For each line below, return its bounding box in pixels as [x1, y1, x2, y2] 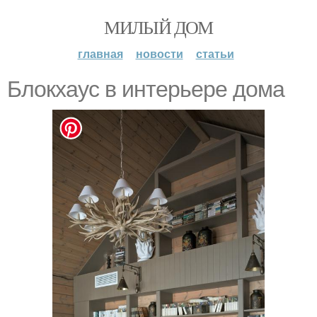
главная [77, 45, 123, 62]
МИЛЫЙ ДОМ [104, 15, 213, 39]
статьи [195, 45, 234, 62]
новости [135, 45, 183, 62]
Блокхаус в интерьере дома [7, 76, 284, 102]
